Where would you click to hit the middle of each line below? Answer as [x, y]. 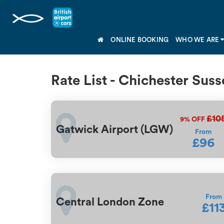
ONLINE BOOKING [140, 39]
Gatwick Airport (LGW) [114, 129]
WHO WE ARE [198, 40]
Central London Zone [110, 202]
